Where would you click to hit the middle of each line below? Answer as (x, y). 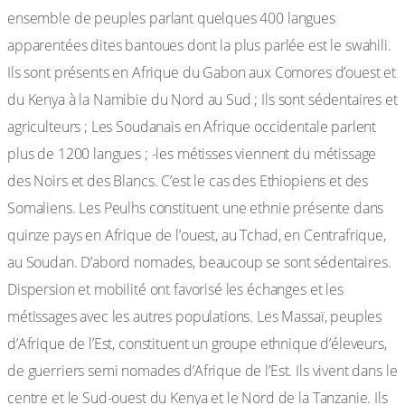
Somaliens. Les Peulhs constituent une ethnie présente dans (196, 208)
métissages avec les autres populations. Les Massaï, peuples (195, 316)
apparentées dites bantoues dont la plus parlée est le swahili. (199, 45)
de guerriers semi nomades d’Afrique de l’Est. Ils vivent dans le (202, 371)
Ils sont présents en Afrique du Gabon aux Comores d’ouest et (202, 72)
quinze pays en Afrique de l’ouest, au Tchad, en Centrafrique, (197, 235)
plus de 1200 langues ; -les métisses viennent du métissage (192, 154)
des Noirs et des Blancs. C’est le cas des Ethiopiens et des (188, 181)
